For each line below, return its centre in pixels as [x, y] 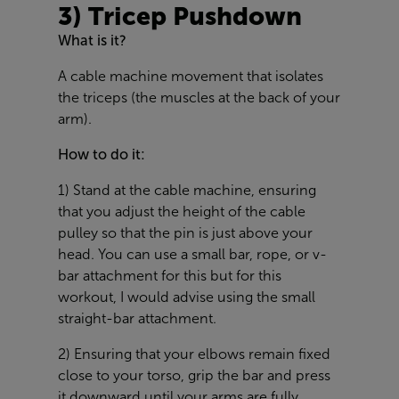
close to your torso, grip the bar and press [194, 376]
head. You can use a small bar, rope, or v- [192, 255]
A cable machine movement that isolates [191, 77]
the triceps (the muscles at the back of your [199, 98]
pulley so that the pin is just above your [185, 233]
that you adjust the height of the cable [182, 212]
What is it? [92, 41]
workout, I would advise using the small [187, 297]
